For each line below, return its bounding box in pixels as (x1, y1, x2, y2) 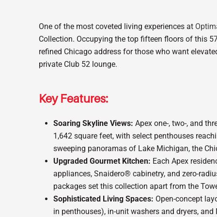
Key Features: (39, 93, 108, 105)
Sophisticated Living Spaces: (53, 194, 154, 203)
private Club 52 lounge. (39, 60, 117, 69)
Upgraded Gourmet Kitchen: (53, 156, 151, 166)
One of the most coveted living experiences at (39, 22, 195, 31)
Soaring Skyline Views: (53, 119, 133, 128)
